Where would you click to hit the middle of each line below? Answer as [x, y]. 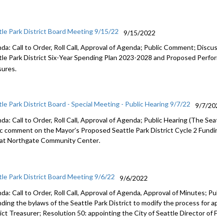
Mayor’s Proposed [83, 130]
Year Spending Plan [88, 57]
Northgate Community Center [53, 140]
